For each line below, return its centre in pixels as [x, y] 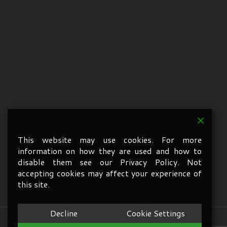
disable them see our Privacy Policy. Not [110, 162]
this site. [34, 184]
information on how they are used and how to [110, 151]
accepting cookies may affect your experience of [110, 173]
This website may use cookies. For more [110, 140]
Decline [64, 213]
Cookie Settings [156, 213]
